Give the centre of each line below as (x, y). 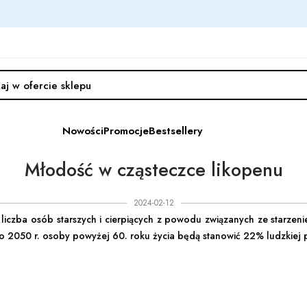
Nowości (83, 131)
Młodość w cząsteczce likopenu (153, 170)
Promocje (126, 131)
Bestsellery (175, 131)
